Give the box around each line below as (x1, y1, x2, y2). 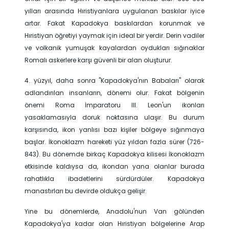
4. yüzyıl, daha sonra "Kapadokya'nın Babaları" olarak (25, 76, 204, 85)
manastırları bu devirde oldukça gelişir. (25, 187, 147, 195)
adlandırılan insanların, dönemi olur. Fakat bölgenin (25, 88, 204, 97)
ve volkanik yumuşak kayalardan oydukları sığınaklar (25, 43, 204, 52)
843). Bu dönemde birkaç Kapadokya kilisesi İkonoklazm (25, 150, 204, 158)
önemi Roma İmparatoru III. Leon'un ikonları (25, 101, 204, 109)
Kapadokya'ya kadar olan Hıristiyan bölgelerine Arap (25, 219, 204, 228)
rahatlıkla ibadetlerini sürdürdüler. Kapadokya (25, 174, 204, 183)
